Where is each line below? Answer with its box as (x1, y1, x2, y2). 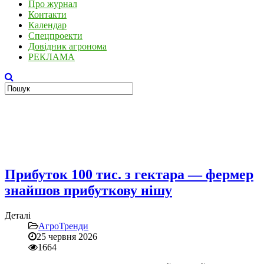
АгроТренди (38, 220, 88, 231)
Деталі (5, 210, 31, 220)
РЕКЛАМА (28, 52, 75, 62)
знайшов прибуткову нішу (5, 182, 172, 198)
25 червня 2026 (37, 231, 97, 242)
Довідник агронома (28, 41, 107, 51)
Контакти (28, 9, 67, 19)
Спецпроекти (28, 31, 82, 41)
